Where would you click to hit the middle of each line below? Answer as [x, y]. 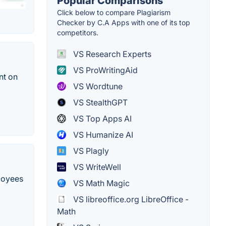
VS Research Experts [111, 54]
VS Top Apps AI [101, 118]
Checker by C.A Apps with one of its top [124, 22]
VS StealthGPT [99, 102]
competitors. [78, 32]
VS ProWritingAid [104, 70]
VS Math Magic [100, 183]
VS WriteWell [96, 167]
